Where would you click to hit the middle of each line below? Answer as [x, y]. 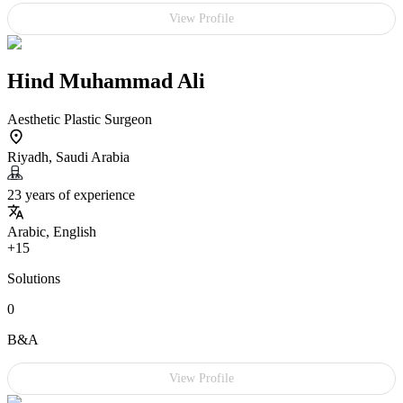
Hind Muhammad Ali [106, 81]
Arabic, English [52, 232]
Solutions [34, 279]
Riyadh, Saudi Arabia [68, 157]
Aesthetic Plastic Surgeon [80, 120]
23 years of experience [71, 195]
